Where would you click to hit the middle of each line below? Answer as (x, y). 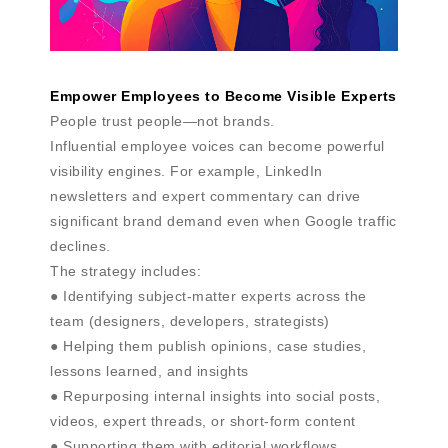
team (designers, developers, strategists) (190, 320)
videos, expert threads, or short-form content (203, 420)
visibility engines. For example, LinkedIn (186, 170)
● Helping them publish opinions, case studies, (208, 345)
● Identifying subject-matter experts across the (208, 295)
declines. (80, 245)
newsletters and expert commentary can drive (205, 195)
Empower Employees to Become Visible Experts (223, 95)
